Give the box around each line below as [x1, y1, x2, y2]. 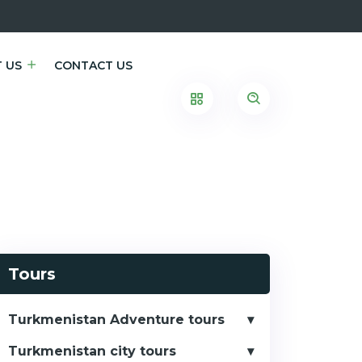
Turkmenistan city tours [8, 343, 176, 359]
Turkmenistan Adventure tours [8, 312, 225, 327]
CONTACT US [53, 57, 133, 73]
